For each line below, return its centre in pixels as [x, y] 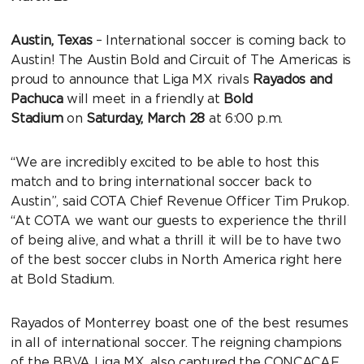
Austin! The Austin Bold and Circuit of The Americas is [181, 60]
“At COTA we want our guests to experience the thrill [179, 221]
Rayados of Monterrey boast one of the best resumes [180, 323]
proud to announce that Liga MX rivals [132, 80]
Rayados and [292, 80]
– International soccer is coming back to [221, 41]
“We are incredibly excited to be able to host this [165, 162]
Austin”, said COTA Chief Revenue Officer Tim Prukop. [180, 201]
